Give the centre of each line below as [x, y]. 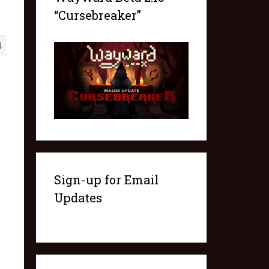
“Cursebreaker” [97, 15]
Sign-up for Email [106, 180]
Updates [78, 198]
